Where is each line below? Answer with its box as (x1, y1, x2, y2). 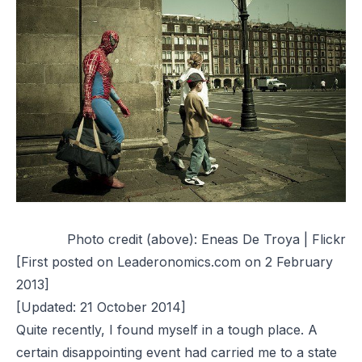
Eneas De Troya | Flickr (201, 230, 346, 247)
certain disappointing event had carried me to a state (16, 343, 337, 360)
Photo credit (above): (67, 230, 201, 247)
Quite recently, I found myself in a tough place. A (16, 321, 318, 338)
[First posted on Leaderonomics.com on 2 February (16, 253, 333, 270)
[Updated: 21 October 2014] (16, 298, 186, 315)
